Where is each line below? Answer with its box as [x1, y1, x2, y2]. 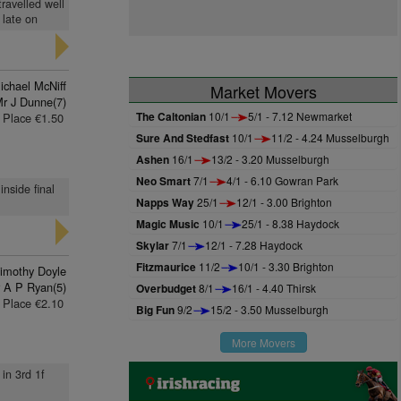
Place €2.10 [2, 294, 64, 311]
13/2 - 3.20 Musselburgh [211, 151, 329, 166]
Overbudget [136, 280, 196, 296]
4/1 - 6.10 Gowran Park [226, 173, 338, 188]
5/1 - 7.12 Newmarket [248, 108, 352, 124]
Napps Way [136, 194, 194, 210]
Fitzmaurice [136, 259, 196, 275]
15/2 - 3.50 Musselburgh [210, 302, 328, 317]
